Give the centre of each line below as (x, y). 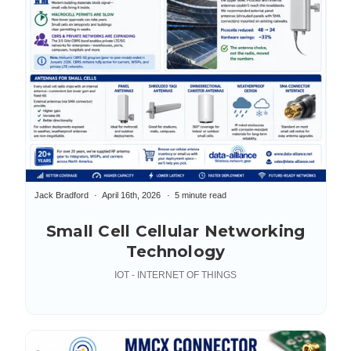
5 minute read (201, 195)
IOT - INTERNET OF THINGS (175, 275)
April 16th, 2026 (132, 195)
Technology (175, 252)
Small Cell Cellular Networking (175, 232)
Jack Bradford (61, 195)
